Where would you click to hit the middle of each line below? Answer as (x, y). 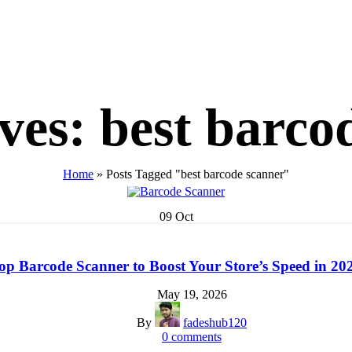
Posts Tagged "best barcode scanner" (198, 174)
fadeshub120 (215, 323)
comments (196, 337)
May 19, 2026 (192, 295)
